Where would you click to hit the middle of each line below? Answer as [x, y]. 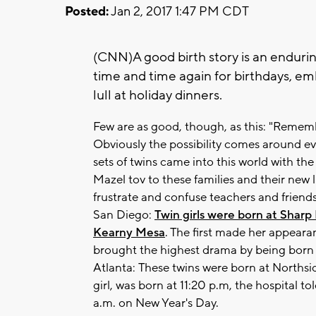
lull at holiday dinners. [158, 95]
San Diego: [124, 215]
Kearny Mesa [129, 232]
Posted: [87, 11]
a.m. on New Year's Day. [156, 303]
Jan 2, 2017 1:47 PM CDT [179, 11]
